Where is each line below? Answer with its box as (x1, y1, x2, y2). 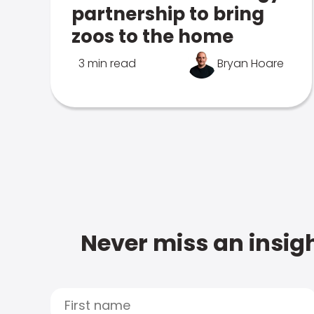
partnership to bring (71, 1, 264, 27)
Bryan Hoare (217, 55, 285, 71)
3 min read (78, 55, 136, 71)
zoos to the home (71, 24, 233, 49)
